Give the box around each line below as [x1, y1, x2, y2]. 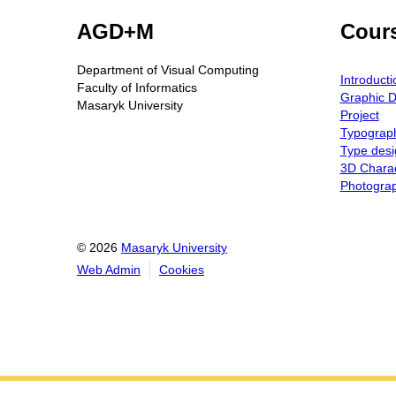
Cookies [159, 263, 204, 278]
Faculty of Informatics [77, 80, 197, 95]
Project [339, 108, 379, 123]
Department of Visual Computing [77, 63, 259, 78]
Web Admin [77, 263, 141, 278]
